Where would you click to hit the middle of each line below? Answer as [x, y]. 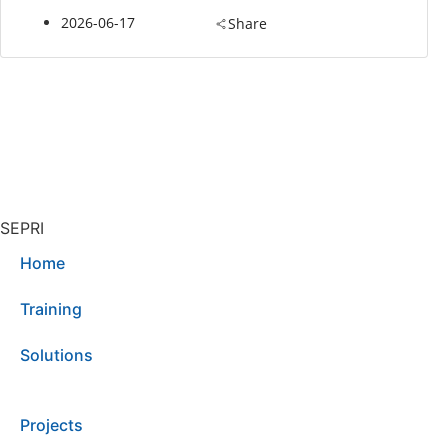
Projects [51, 424]
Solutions [56, 354]
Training [51, 308]
